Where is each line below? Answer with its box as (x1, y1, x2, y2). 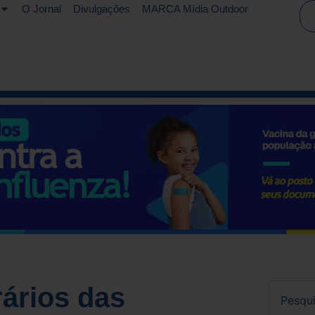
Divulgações (73, 3, 130, 15)
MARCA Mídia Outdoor (142, 3, 248, 15)
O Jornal (22, 3, 61, 15)
